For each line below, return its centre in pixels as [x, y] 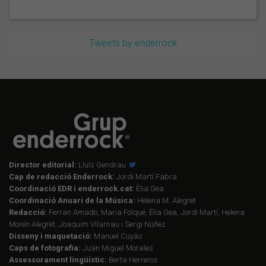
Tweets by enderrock [133, 43]
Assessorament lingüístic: [58, 259]
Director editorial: [43, 164]
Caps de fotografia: [45, 248]
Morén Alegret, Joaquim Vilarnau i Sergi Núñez [87, 224]
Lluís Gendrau [102, 164]
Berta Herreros [132, 259]
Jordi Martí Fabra [146, 176]
